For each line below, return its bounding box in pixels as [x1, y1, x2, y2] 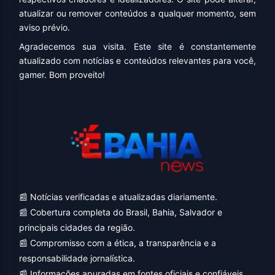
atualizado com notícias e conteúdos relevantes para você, [19, 55, 256, 66]
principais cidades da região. [19, 222, 135, 233]
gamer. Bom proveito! [19, 69, 105, 80]
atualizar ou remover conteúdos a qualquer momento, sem [19, 7, 256, 18]
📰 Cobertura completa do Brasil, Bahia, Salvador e [19, 207, 222, 218]
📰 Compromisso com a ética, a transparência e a [19, 238, 216, 249]
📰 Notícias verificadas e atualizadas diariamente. [19, 192, 217, 203]
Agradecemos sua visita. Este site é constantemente [19, 41, 256, 52]
